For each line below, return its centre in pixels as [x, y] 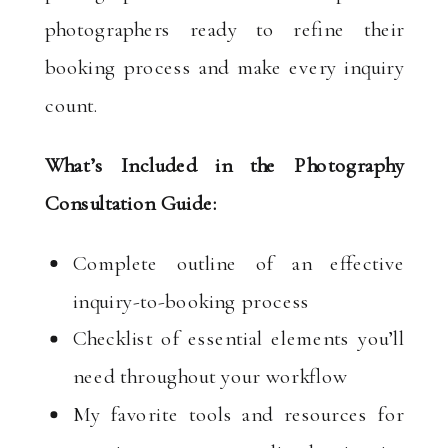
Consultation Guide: [130, 202]
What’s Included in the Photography [224, 164]
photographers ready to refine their [224, 29]
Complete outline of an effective [238, 262]
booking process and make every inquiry [224, 66]
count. [71, 104]
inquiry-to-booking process [191, 300]
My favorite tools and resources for [238, 414]
